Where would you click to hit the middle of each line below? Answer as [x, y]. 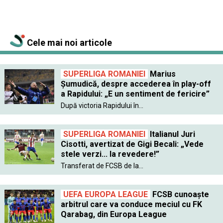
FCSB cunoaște [179, 194]
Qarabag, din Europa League [113, 214]
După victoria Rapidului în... [102, 105]
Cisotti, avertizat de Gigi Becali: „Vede [132, 144]
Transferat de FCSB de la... [102, 166]
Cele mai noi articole [68, 42]
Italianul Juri [171, 134]
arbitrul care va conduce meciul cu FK [131, 204]
